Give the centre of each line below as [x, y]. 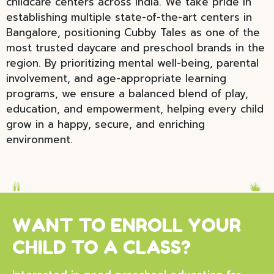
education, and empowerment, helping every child [135, 109]
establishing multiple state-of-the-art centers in [129, 17]
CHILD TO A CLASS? [102, 247]
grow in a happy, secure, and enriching [106, 124]
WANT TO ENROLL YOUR [127, 225]
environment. [39, 139]
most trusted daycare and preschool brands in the [135, 48]
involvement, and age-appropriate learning [116, 78]
